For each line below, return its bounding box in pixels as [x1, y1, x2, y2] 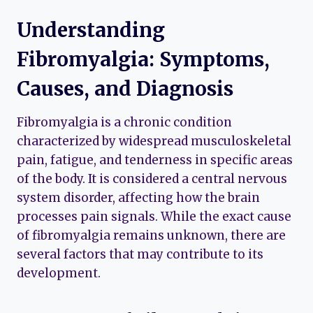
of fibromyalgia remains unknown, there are [17, 228, 286, 244]
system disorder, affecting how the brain [17, 190, 260, 206]
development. [17, 265, 101, 282]
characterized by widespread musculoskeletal [17, 133, 291, 150]
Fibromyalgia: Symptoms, [17, 47, 270, 73]
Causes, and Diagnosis [17, 76, 233, 102]
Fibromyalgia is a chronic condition [17, 115, 232, 131]
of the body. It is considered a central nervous [17, 171, 287, 187]
